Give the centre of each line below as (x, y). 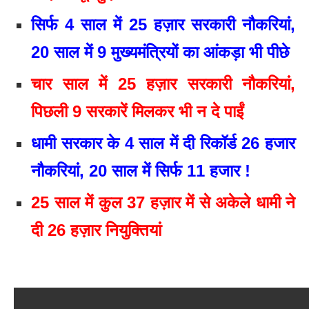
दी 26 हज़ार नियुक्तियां (96, 230)
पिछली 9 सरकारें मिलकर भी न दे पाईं (137, 112)
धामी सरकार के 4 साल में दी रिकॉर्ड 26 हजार (163, 143)
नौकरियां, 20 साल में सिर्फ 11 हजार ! (141, 171)
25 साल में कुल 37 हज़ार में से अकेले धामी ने (163, 203)
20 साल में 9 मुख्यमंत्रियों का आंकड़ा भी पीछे (160, 52)
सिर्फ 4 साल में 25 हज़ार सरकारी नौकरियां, (163, 25)
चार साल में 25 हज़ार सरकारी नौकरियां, (163, 84)
